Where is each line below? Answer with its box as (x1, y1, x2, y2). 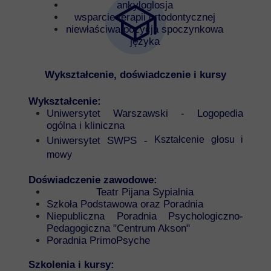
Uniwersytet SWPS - (47, 135, 155, 146)
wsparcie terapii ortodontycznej (74, 11, 215, 23)
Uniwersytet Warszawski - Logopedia (47, 108, 243, 119)
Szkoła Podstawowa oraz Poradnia (47, 198, 203, 210)
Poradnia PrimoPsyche (47, 235, 150, 246)
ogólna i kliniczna (47, 120, 125, 131)
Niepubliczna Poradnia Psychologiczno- (47, 211, 243, 222)
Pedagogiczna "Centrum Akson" (47, 223, 190, 234)
